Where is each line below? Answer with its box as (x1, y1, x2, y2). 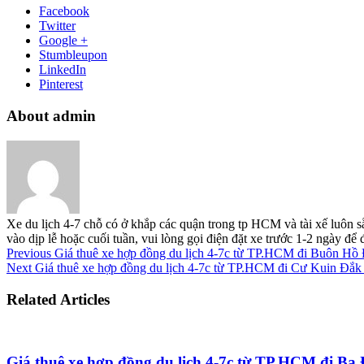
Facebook (39, 4, 89, 19)
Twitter (39, 19, 76, 33)
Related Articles (6, 290, 110, 308)
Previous (6, 245, 51, 260)
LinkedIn (39, 63, 86, 77)
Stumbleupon (39, 48, 107, 63)
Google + (39, 33, 88, 48)
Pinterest (39, 77, 83, 92)
